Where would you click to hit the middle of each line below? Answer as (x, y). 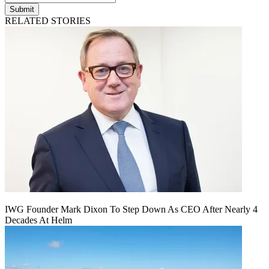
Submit (22, 9)
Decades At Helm (38, 220)
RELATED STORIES (48, 20)
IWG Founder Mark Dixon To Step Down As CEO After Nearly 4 (131, 209)
